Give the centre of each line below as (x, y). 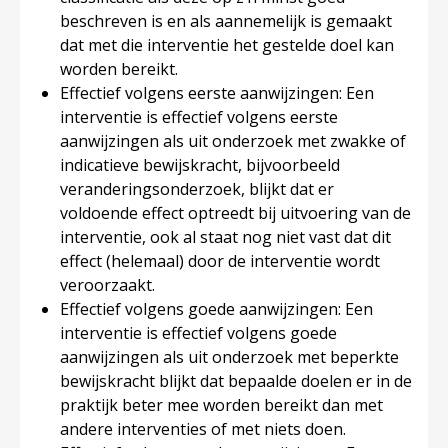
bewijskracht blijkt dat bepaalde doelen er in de (236, 381)
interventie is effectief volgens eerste (199, 117)
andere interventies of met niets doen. (205, 429)
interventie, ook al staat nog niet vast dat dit (225, 237)
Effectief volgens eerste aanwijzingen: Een (217, 93)
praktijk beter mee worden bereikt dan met (221, 405)
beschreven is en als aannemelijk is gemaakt (226, 21)
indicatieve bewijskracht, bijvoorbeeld (200, 165)
